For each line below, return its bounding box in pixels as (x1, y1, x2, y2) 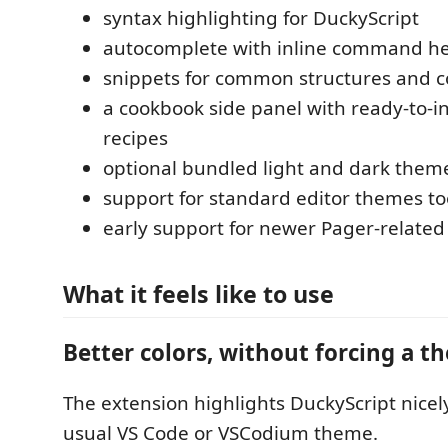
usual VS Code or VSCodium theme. (63, 419, 378, 446)
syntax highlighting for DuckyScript (103, 5, 419, 31)
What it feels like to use (63, 277, 334, 310)
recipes (103, 125, 168, 151)
